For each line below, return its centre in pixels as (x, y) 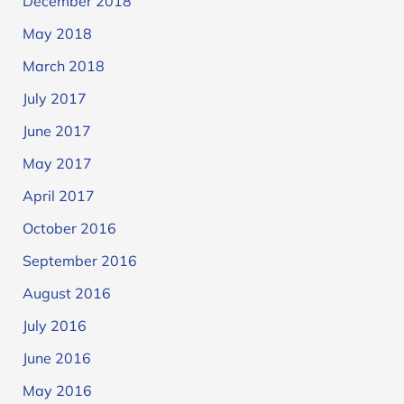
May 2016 (57, 390)
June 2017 (56, 130)
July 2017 (54, 98)
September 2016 (79, 260)
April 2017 (58, 195)
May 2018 (57, 33)
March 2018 (63, 65)
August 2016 (66, 293)
